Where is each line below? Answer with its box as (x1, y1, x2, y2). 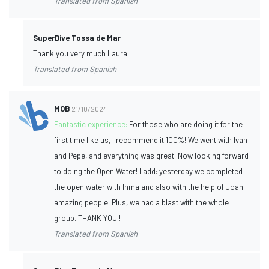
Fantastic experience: (54, 119, 130, 129)
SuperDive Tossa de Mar (33, 32, 121, 43)
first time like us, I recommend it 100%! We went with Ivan (54, 134, 248, 145)
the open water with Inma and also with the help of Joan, (54, 181, 246, 192)
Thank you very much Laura (33, 48, 127, 58)
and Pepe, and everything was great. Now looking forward (54, 150, 249, 160)
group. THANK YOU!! (54, 213, 121, 223)
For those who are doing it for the (129, 119, 243, 129)
